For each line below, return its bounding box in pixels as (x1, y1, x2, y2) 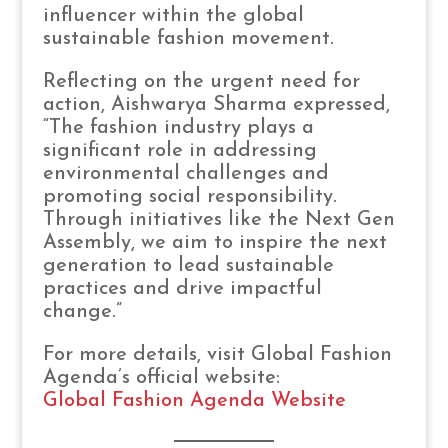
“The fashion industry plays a (42, 117, 314, 138)
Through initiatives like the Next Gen (42, 209, 395, 230)
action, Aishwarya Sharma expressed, (42, 94, 390, 115)
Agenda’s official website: (42, 367, 280, 388)
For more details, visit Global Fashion (42, 344, 392, 365)
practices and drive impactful (42, 278, 322, 299)
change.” (42, 301, 122, 322)
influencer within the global (42, 5, 304, 26)
